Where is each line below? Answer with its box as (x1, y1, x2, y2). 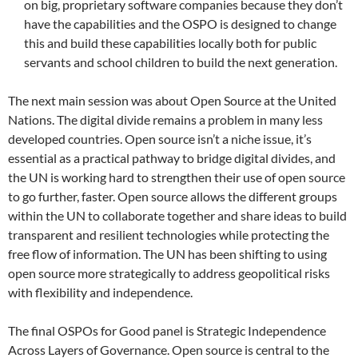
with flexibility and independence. (8, 284, 193, 300)
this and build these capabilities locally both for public (24, 34, 316, 50)
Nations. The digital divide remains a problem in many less (8, 111, 323, 127)
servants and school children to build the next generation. (24, 54, 337, 70)
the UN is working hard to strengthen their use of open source (8, 169, 345, 185)
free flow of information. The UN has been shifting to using (8, 245, 327, 261)
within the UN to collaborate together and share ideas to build (8, 207, 347, 223)
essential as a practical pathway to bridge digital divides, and (8, 149, 336, 165)
